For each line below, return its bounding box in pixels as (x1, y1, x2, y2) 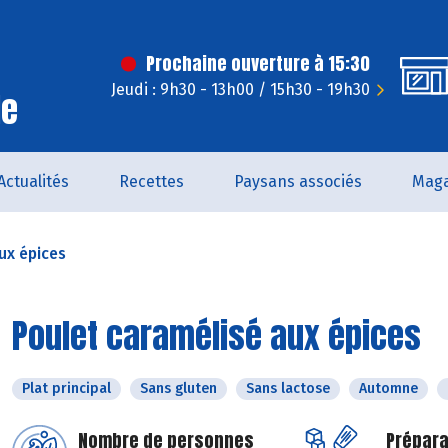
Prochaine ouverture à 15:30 (146, 50, 370, 77)
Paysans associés (234, 172, 362, 191)
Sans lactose (246, 380, 330, 397)
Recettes (119, 172, 184, 191)
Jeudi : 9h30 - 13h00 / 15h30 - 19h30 (111, 80, 370, 99)
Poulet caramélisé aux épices (12, 310, 421, 361)
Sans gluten (140, 380, 217, 397)
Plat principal (22, 380, 111, 397)
